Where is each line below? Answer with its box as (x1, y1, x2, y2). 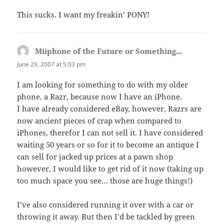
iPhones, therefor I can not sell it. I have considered (17, 127, 203, 137)
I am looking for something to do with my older (17, 79, 188, 89)
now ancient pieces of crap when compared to (17, 115, 182, 125)
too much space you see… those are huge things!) (17, 175, 193, 185)
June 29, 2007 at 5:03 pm (17, 59, 86, 68)
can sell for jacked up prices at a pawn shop (17, 151, 173, 161)
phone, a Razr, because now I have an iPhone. (17, 91, 182, 101)
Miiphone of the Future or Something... (35, 45, 182, 56)
